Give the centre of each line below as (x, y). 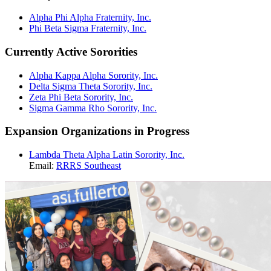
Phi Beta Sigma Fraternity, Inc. (88, 28)
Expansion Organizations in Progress (97, 131)
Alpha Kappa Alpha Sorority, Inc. (93, 75)
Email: (43, 166)
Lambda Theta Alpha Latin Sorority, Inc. (107, 155)
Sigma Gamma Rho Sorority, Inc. (93, 108)
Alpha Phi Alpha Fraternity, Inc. (90, 18)
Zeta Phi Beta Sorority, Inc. (81, 97)
